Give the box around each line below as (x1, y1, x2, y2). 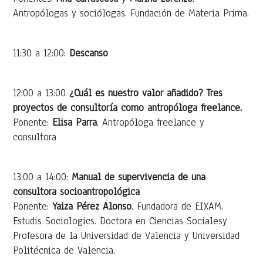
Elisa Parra (52, 115, 97, 129)
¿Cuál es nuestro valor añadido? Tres (69, 86, 223, 100)
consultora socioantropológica (13, 184, 140, 198)
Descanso (69, 46, 109, 60)
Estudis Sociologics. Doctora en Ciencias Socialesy (13, 214, 228, 228)
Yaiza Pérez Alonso (52, 199, 132, 213)
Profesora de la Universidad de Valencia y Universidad (13, 228, 240, 242)
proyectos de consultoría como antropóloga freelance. (13, 100, 242, 114)
